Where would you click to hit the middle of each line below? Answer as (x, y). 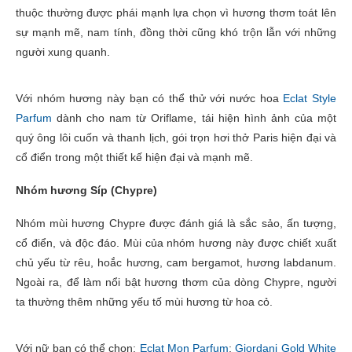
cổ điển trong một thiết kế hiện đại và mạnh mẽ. (134, 157)
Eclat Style (310, 98)
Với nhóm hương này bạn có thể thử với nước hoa (150, 98)
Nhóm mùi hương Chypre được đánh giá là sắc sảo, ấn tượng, (176, 223)
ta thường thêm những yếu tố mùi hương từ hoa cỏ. (144, 301)
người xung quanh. (63, 51)
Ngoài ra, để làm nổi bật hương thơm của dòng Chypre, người (176, 282)
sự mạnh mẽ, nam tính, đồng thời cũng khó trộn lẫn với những (176, 32)
